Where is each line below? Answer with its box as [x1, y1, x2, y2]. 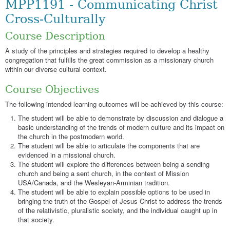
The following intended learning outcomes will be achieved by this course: [5, 99, 223, 109]
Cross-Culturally [5, 12, 106, 27]
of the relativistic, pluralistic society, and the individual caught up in [18, 205, 217, 216]
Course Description [5, 30, 105, 43]
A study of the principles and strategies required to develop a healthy [5, 46, 209, 56]
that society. [18, 215, 54, 225]
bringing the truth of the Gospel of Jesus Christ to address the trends [18, 196, 222, 206]
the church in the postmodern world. [18, 131, 124, 142]
